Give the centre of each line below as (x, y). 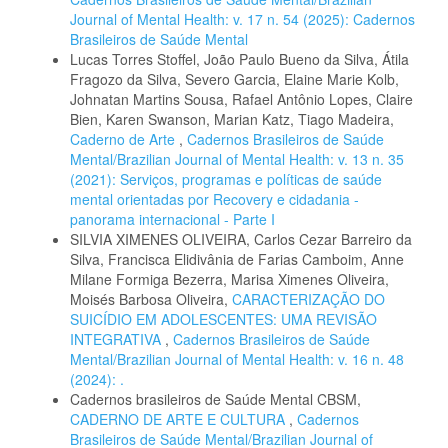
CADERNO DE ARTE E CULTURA (179, 419)
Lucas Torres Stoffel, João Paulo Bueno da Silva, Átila (239, 59)
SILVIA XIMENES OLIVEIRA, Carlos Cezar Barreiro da (241, 239)
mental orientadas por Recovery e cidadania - (214, 199)
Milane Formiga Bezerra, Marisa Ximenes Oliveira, (229, 279)
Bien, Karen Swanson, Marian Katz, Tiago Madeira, (232, 119)
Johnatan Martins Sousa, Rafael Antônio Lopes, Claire (241, 99)
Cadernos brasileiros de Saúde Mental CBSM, (215, 399)
